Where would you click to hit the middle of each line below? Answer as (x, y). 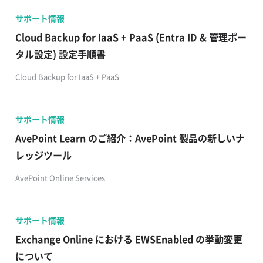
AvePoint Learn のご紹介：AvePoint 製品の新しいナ (130, 138)
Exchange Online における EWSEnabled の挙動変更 (129, 239)
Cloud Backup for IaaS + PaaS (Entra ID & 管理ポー (131, 37)
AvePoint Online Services (60, 177)
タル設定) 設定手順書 (60, 54)
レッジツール (43, 155)
